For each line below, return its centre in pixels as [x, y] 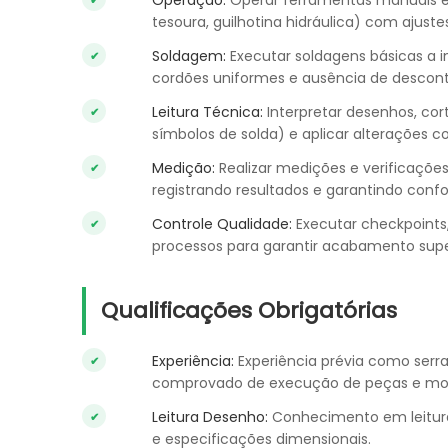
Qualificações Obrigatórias [249, 310]
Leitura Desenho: [210, 417]
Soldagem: [189, 56]
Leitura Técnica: [207, 112]
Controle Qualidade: [222, 224]
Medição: [183, 168]
